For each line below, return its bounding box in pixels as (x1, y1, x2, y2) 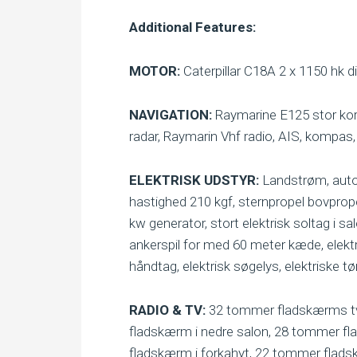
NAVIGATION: (129, 107, 212, 123)
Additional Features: (129, 19, 256, 35)
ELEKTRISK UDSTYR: (129, 172, 259, 188)
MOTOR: (129, 63, 180, 79)
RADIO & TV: (129, 302, 206, 318)
